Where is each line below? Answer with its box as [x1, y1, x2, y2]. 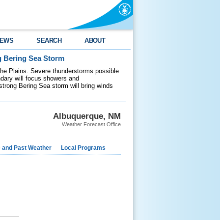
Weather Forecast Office [62, 121, 121, 127]
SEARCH [36, 37, 62, 44]
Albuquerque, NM [53, 111, 121, 121]
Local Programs [61, 144, 106, 151]
